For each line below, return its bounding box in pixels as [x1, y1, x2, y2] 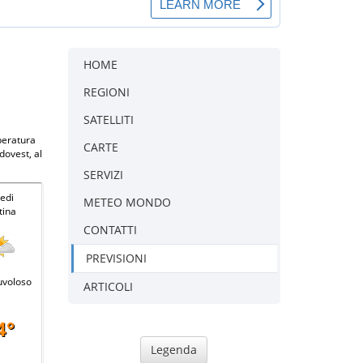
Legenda [151, 341, 198, 357]
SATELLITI [83, 111, 134, 127]
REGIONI [83, 83, 130, 100]
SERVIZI [83, 166, 123, 182]
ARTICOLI [83, 278, 133, 294]
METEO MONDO [83, 194, 171, 210]
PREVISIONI [85, 250, 147, 266]
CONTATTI [83, 221, 137, 237]
